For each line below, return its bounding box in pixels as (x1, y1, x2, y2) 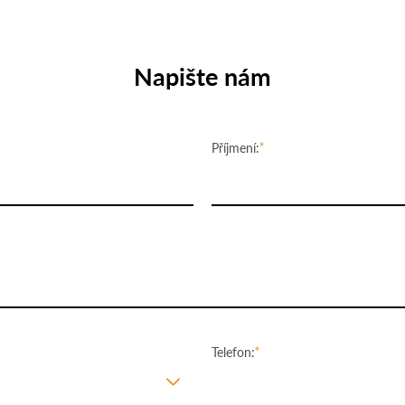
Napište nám (134, 58, 271, 93)
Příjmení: (212, 138, 259, 157)
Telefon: (212, 343, 255, 362)
